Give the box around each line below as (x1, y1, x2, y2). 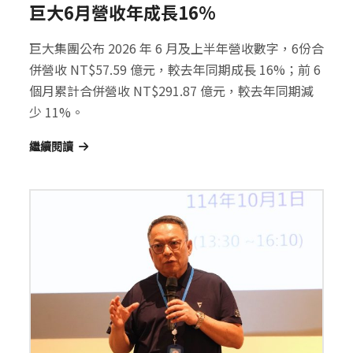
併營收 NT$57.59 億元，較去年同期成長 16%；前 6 (29, 60, 321, 80)
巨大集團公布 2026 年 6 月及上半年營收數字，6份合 (29, 39, 324, 58)
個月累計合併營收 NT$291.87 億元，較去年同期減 (29, 81, 314, 101)
